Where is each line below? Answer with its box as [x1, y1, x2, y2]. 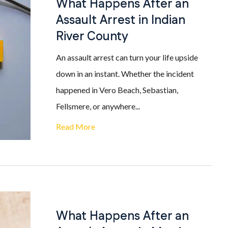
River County [56, 28, 128, 45]
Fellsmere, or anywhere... [56, 101, 140, 111]
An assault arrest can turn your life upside [56, 52, 198, 62]
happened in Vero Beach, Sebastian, [56, 85, 178, 95]
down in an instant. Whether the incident [56, 69, 194, 78]
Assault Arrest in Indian [56, 12, 185, 29]
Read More [56, 122, 95, 131]
